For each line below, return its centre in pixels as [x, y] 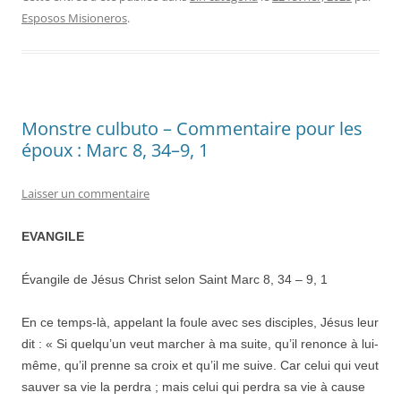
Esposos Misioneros [74, 17]
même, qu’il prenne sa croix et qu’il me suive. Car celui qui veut [200, 365]
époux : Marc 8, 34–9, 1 [115, 149]
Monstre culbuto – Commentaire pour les [192, 128]
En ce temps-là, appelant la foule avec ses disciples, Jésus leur [200, 322]
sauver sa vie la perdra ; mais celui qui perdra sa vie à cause [193, 386]
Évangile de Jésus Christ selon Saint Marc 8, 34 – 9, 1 [175, 279]
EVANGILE [53, 236]
